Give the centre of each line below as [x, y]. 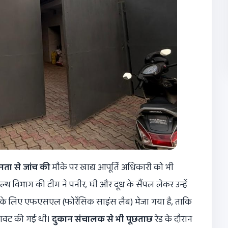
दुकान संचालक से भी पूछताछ [102, 220]
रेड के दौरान [173, 220]
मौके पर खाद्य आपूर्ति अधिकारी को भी [112, 168]
